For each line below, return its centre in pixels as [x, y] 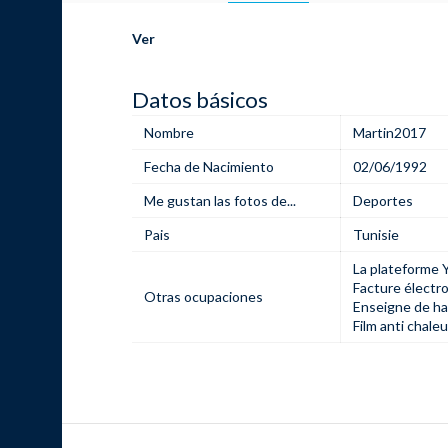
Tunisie [376, 234]
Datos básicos [200, 99]
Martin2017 [389, 132]
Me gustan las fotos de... [220, 200]
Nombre [169, 132]
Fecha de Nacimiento [209, 166]
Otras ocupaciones [203, 296]
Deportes [383, 200]
